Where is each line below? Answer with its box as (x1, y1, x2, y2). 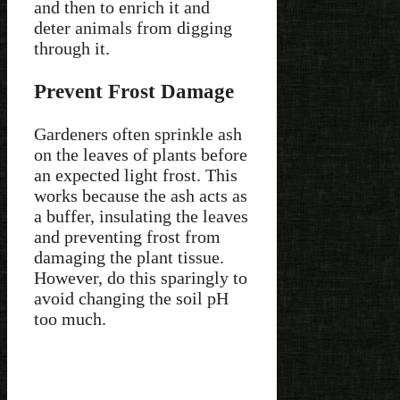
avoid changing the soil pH (34, 288, 229, 309)
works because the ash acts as (34, 186, 247, 206)
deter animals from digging (34, 17, 232, 37)
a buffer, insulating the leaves (34, 206, 248, 227)
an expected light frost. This (34, 165, 237, 186)
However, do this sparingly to (34, 268, 247, 288)
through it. (34, 37, 110, 58)
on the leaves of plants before (34, 145, 247, 165)
